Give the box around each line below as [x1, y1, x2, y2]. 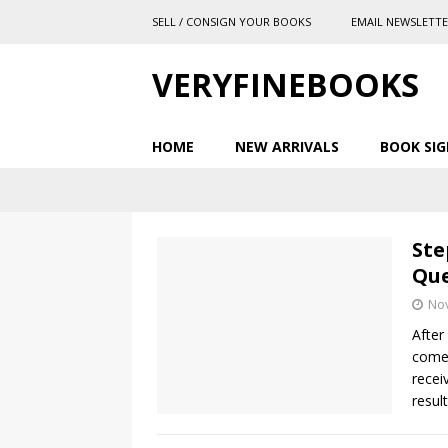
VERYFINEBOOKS [152, 63, 419, 106]
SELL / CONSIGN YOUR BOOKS [152, 14, 311, 29]
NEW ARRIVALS [235, 137, 339, 156]
